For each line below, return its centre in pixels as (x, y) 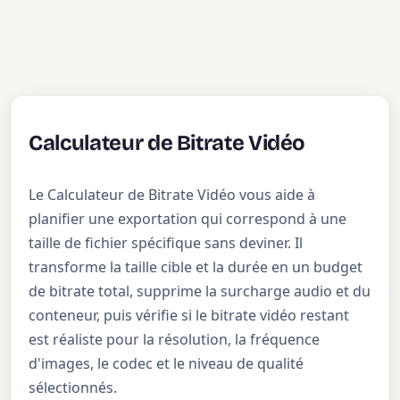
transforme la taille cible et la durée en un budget (196, 267)
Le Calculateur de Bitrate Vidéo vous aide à (172, 194)
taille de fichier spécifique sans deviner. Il (166, 242)
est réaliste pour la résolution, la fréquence (175, 339)
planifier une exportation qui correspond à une (188, 218)
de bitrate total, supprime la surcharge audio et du (200, 291)
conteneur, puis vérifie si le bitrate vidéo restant (189, 315)
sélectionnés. (73, 387)
